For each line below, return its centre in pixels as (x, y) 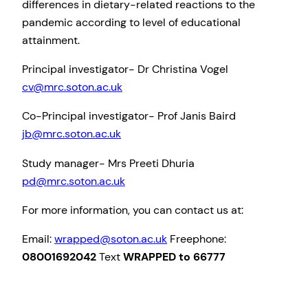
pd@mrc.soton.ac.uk (74, 181)
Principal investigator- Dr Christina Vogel (125, 69)
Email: (38, 239)
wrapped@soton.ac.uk (111, 239)
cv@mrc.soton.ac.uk (72, 87)
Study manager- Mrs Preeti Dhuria (108, 163)
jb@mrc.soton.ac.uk (71, 134)
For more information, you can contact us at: (133, 210)
